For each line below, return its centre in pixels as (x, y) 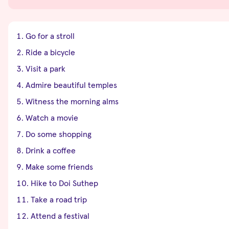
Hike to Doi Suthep (64, 183)
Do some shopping (59, 134)
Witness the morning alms (72, 101)
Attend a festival (60, 215)
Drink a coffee (51, 150)
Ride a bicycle (50, 52)
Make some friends (59, 166)
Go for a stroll (50, 36)
